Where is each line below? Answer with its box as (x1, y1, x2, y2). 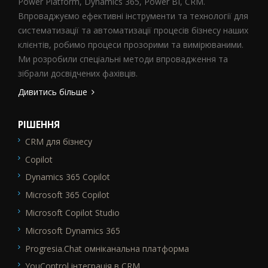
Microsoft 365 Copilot (25, 189, 109, 201)
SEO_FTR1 (18, 139, 56, 152)
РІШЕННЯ (18, 118, 60, 131)
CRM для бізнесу (25, 135, 92, 147)
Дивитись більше (18, 86, 87, 98)
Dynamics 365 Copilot (25, 171, 110, 183)
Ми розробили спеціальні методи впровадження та (18, 53, 228, 65)
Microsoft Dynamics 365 (25, 224, 120, 236)
